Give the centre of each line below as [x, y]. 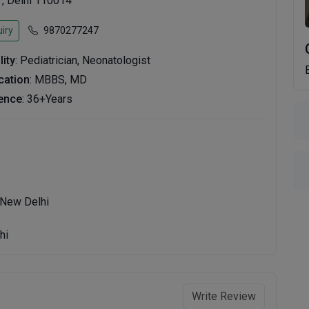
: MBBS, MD [59, 80]
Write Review [223, 296]
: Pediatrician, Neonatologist [83, 60]
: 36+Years [48, 99]
